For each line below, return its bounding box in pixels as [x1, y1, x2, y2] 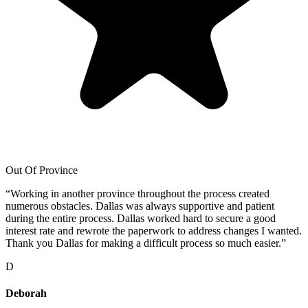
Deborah [5, 287, 47, 299]
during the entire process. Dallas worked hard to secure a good [5, 212, 276, 224]
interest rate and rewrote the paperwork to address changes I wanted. [5, 224, 302, 236]
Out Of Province [5, 164, 78, 176]
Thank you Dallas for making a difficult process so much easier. [5, 236, 281, 249]
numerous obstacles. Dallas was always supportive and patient [5, 199, 274, 212]
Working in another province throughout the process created [10, 187, 269, 199]
